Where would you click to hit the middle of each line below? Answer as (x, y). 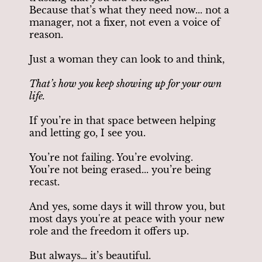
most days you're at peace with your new (127, 218)
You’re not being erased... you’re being (120, 169)
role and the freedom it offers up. (109, 231)
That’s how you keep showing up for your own (125, 83)
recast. (44, 182)
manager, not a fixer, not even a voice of (125, 22)
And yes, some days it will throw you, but (127, 206)
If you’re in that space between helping (123, 120)
